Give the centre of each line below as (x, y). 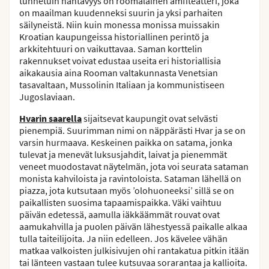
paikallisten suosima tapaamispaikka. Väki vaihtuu (120, 202)
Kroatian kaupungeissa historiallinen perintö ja (114, 36)
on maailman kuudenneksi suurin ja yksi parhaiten (121, 12)
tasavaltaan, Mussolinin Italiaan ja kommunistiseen (122, 84)
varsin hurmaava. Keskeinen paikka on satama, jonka (126, 142)
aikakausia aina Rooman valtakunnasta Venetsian (119, 72)
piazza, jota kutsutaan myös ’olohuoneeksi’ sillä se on (127, 190)
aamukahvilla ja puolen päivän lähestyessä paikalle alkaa (133, 226)
